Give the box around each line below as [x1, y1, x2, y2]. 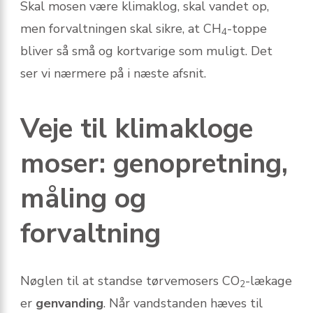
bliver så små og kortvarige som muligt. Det [20, 43, 272, 60]
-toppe [227, 20, 267, 38]
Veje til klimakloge [20, 110, 253, 148]
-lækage [245, 272, 292, 290]
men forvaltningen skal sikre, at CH [20, 20, 221, 38]
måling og [20, 180, 146, 218]
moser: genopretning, [20, 145, 288, 183]
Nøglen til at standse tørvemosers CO [20, 272, 240, 290]
